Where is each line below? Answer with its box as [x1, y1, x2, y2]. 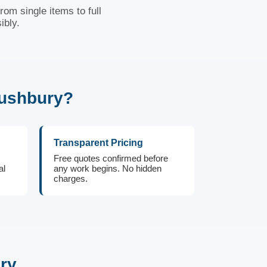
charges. [54, 173, 88, 184]
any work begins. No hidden [54, 163, 162, 173]
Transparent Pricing [54, 138, 143, 148]
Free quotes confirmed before [54, 153, 168, 163]
